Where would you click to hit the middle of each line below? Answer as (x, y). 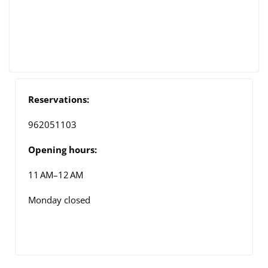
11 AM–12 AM (56, 174)
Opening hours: (63, 149)
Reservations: (59, 99)
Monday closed (59, 200)
